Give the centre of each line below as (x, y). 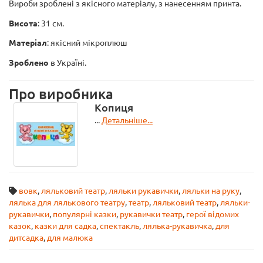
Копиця (114, 107)
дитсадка (26, 237)
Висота (23, 23)
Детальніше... (127, 120)
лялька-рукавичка (177, 226)
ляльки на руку (211, 190)
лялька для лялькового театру (67, 202)
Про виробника (61, 94)
